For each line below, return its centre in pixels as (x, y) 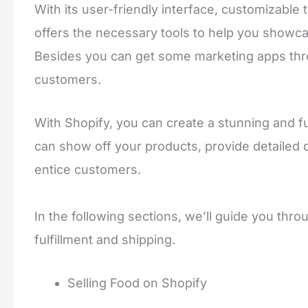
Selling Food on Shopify (137, 283)
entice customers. (88, 170)
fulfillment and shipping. (105, 240)
